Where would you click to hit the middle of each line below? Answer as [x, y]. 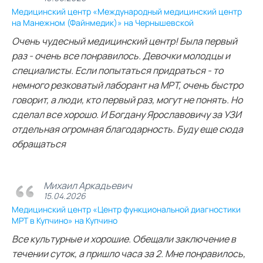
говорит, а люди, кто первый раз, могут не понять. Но [127, 100]
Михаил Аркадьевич [88, 186]
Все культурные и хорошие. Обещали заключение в [124, 239]
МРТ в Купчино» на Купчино [65, 220]
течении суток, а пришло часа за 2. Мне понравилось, [129, 253]
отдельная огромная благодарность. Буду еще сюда [127, 129]
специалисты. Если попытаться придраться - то [117, 70]
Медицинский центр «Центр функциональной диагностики [126, 209]
